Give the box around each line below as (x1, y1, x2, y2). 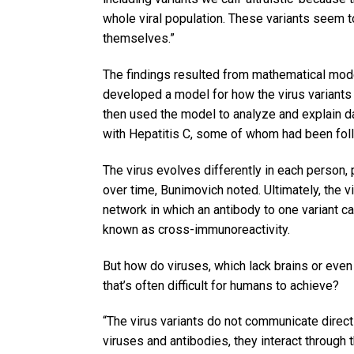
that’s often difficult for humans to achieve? (103, 277, 339, 293)
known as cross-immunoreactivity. (103, 221, 290, 237)
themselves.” (103, 31, 175, 47)
